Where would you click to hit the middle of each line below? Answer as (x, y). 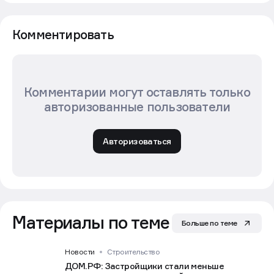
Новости (80, 251)
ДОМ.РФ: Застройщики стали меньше (145, 265)
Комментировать (63, 35)
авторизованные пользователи (137, 107)
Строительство (133, 251)
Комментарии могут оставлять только (137, 92)
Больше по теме (209, 223)
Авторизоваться (137, 141)
